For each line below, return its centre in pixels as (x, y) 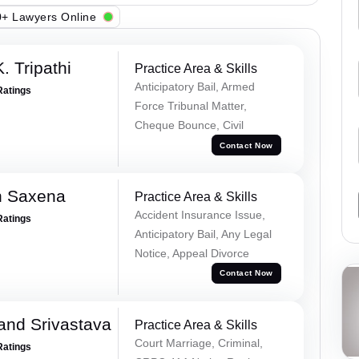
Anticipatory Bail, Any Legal (203, 234)
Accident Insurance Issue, (200, 214)
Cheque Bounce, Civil (189, 125)
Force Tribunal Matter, (190, 106)
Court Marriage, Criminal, (198, 343)
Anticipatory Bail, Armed (194, 87)
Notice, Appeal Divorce (192, 253)
